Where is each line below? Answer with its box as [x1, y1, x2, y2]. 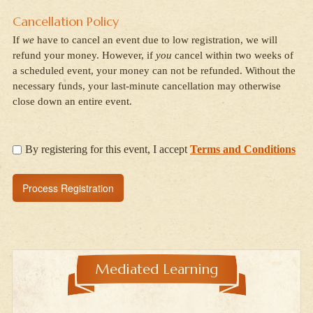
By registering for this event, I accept [25, 143, 190, 156]
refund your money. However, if [13, 50, 156, 61]
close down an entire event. [13, 96, 132, 108]
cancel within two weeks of [172, 50, 293, 61]
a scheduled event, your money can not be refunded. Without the [13, 65, 296, 77]
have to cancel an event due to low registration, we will [34, 34, 277, 46]
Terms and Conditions [190, 143, 296, 156]
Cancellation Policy [13, 13, 119, 30]
